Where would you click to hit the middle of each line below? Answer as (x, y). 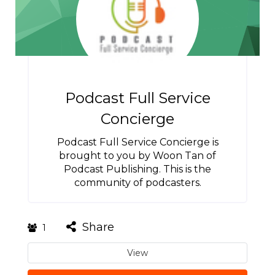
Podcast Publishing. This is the (137, 169)
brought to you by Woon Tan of (137, 156)
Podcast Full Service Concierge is (137, 142)
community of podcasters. (137, 183)
